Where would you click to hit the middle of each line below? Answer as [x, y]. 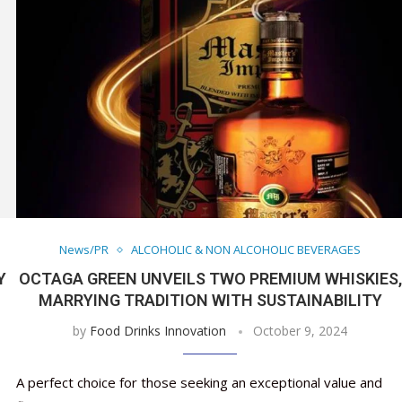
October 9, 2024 [301, 331]
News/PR [84, 250]
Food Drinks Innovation [158, 331]
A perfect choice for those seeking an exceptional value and [199, 383]
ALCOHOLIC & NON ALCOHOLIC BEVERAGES [246, 250]
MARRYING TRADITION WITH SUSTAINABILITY [210, 301]
